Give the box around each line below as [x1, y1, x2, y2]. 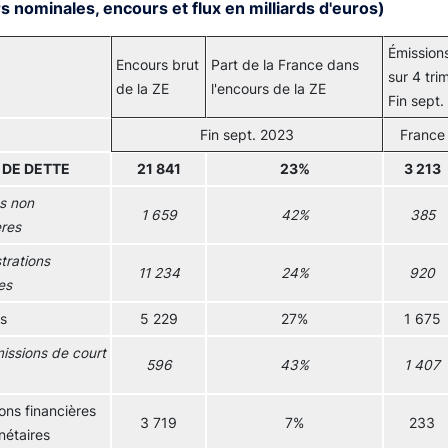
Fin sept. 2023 [200, 127, 294, 143]
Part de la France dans [211, 57, 359, 73]
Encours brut [116, 57, 199, 73]
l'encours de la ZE [211, 81, 326, 97]
